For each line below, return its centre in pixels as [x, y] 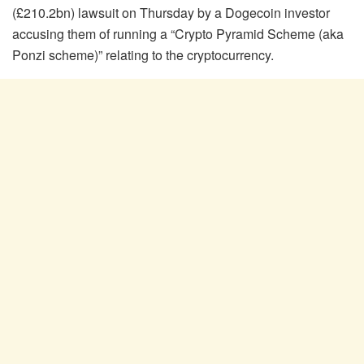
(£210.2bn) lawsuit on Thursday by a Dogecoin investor [171, 12]
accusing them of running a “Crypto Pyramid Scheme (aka [178, 33]
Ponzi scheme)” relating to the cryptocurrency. [143, 54]
